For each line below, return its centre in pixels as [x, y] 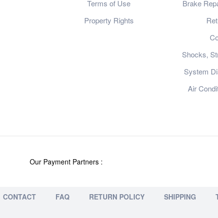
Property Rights [109, 20]
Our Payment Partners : [66, 161]
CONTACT [19, 196]
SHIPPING [180, 196]
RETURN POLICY [117, 196]
